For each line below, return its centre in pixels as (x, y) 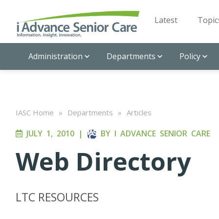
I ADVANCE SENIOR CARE (162, 133)
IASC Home (35, 112)
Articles (139, 112)
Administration (55, 56)
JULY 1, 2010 (48, 133)
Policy (190, 56)
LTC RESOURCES (57, 197)
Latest (166, 20)
